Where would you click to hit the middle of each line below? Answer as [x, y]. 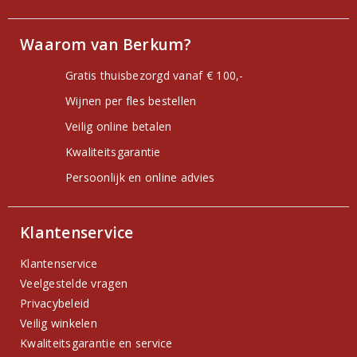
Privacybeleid [55, 304]
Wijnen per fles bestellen [131, 101]
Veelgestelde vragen [74, 284]
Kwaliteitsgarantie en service [96, 343]
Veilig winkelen [59, 324]
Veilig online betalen [118, 127]
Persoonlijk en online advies [140, 178]
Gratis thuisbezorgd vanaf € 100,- [154, 76]
